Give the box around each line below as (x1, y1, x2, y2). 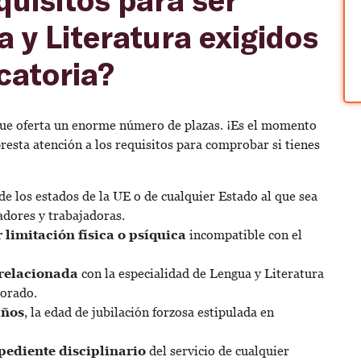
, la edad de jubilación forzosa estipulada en (24, 304, 274, 320)
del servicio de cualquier (146, 342, 289, 359)
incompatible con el (186, 226, 302, 243)
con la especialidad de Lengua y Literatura (78, 265, 324, 281)
